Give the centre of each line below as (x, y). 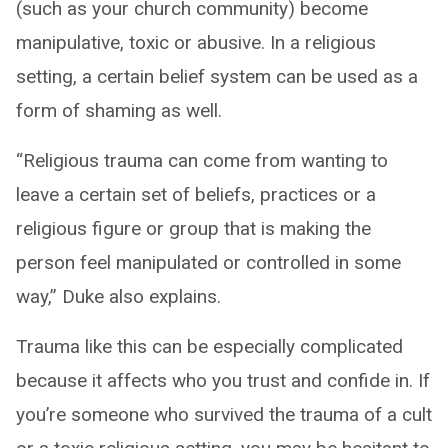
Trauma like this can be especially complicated (209, 346)
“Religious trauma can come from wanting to (202, 160)
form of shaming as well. (119, 110)
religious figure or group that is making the (193, 228)
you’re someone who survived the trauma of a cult (224, 414)
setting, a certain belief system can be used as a (217, 76)
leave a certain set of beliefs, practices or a (196, 194)
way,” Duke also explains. (118, 296)
